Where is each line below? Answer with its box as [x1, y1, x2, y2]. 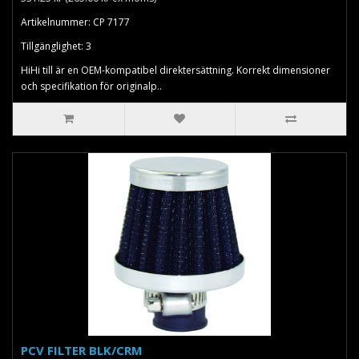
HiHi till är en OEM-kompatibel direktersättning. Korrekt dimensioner [21, 63, 330, 77]
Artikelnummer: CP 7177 [21, 14, 130, 29]
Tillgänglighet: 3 [21, 38, 91, 53]
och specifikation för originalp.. [21, 79, 162, 93]
